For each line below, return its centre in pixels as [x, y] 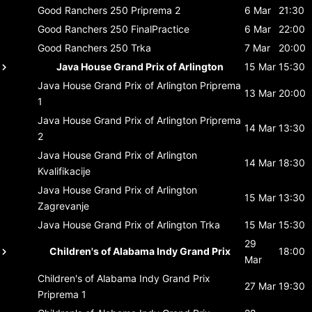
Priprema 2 [156, 10]
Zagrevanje [63, 205]
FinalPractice [160, 29]
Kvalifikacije [64, 171]
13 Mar [260, 93]
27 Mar [260, 286]
